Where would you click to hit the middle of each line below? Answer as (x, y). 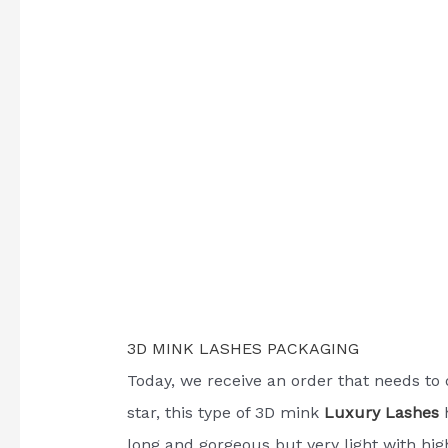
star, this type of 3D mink (222, 412)
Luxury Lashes (381, 412)
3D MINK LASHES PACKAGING (242, 348)
